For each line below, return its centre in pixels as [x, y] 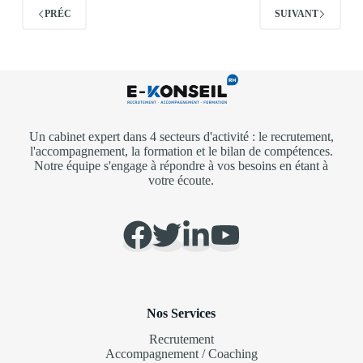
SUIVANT [297, 13]
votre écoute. [181, 180]
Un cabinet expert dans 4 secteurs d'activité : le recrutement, [181, 136]
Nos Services [181, 313]
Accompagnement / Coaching [181, 354]
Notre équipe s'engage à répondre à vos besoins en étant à [181, 165]
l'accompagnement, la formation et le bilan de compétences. [181, 151]
